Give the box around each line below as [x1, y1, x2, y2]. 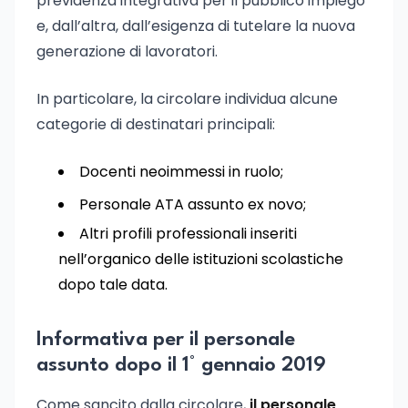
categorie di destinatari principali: [36, 114, 275, 135]
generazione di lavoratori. [36, 41, 218, 62]
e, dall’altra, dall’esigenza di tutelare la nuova [36, 15, 355, 36]
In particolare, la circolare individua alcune [36, 88, 338, 109]
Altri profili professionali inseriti [79, 223, 297, 244]
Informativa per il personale [36, 330, 295, 350]
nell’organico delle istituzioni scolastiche [58, 249, 343, 270]
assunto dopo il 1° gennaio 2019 [36, 355, 326, 375]
